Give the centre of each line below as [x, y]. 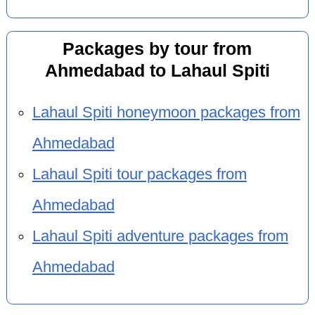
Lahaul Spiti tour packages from [139, 174]
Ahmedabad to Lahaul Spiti [157, 71]
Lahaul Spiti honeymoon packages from [166, 112]
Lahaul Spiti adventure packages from [160, 236]
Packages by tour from [157, 49]
